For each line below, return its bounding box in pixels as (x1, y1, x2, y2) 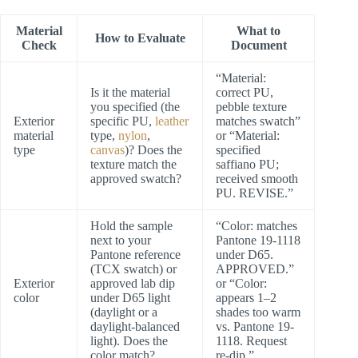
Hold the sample (90, 218, 173, 233)
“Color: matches (216, 218, 297, 233)
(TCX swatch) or (90, 261, 177, 276)
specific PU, (90, 113, 155, 128)
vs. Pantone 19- (216, 319, 294, 333)
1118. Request (216, 333, 287, 348)
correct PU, (216, 85, 273, 99)
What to (237, 23, 280, 38)
